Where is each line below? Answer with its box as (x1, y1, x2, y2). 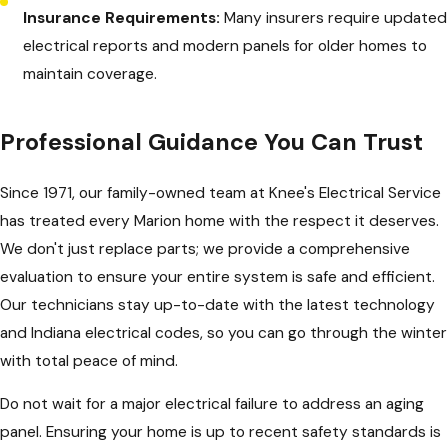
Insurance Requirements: (23, 8, 221, 29)
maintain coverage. (23, 64, 158, 85)
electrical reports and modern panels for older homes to (23, 36, 428, 57)
